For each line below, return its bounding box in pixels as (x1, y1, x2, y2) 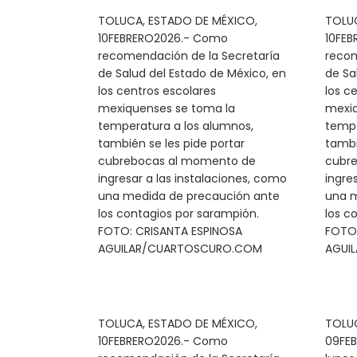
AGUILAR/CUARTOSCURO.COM (97, 241, 262, 257)
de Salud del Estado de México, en (97, 65, 286, 81)
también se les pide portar (97, 135, 245, 151)
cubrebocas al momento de (97, 153, 256, 169)
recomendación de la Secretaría (97, 48, 280, 64)
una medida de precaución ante (97, 188, 280, 204)
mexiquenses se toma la (97, 100, 235, 116)
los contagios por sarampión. (97, 206, 259, 222)
